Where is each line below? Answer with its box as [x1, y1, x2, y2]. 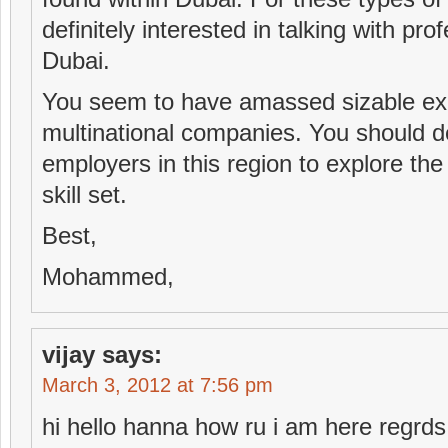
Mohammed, [42, 263, 174, 290]
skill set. [42, 181, 127, 208]
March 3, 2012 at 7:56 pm [42, 374, 273, 396]
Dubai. [42, 47, 110, 74]
